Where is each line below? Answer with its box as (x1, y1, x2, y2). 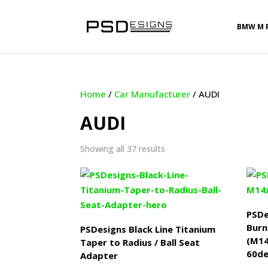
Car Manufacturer (114, 88, 191, 100)
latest (165, 169, 188, 180)
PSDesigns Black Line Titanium (80, 223, 216, 235)
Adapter (80, 249, 118, 261)
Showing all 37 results (80, 143, 166, 154)
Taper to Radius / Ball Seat (80, 236, 200, 248)
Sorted (165, 142, 191, 154)
